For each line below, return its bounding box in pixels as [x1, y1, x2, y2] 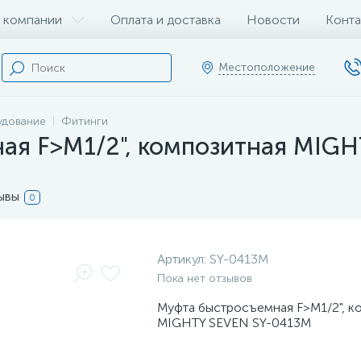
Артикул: [157, 251, 210, 267]
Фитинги [61, 114, 108, 128]
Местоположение [218, 60, 315, 74]
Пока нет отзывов [157, 272, 252, 285]
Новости [247, 11, 300, 27]
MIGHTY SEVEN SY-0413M [157, 315, 311, 330]
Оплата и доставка [110, 11, 221, 27]
